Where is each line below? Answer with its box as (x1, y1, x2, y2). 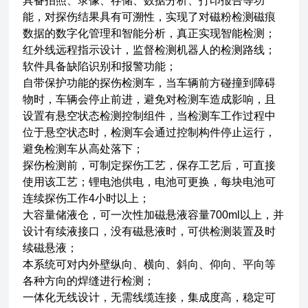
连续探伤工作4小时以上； (23, 192, 151, 204)
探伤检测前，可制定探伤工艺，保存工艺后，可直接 (23, 159, 276, 171)
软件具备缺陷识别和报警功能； (23, 60, 177, 72)
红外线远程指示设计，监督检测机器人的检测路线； (23, 43, 276, 56)
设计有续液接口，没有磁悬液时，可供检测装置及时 (23, 225, 276, 237)
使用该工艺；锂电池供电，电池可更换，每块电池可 (23, 175, 276, 188)
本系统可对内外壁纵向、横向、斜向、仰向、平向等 (23, 258, 276, 270)
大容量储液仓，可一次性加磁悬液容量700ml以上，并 (23, 208, 285, 221)
